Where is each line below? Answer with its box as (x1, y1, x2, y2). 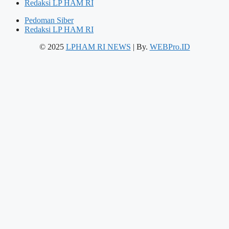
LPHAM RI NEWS (65, 42, 131, 52)
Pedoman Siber (25, 16, 74, 25)
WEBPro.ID (149, 42, 190, 52)
